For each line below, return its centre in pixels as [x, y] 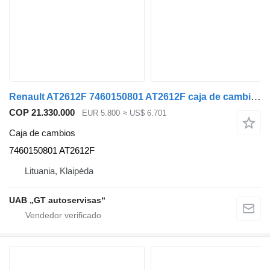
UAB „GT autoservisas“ [57, 200]
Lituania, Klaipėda [59, 171]
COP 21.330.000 [42, 112]
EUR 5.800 [101, 113]
